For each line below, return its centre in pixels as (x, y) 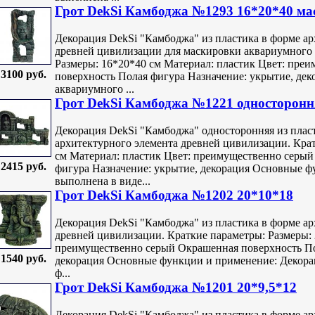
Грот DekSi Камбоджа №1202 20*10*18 (174, 195)
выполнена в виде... (103, 181)
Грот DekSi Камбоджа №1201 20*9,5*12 (176, 288)
